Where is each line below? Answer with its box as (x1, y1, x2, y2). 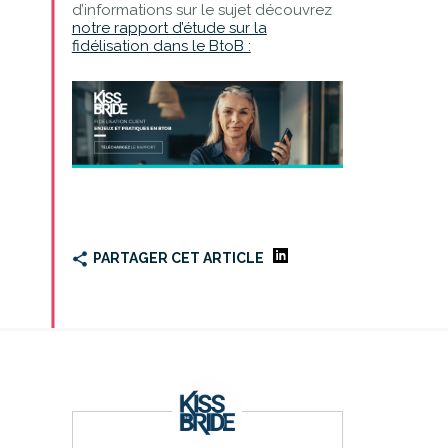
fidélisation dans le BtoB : (71, 36, 251, 55)
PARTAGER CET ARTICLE (92, 250, 264, 267)
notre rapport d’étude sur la (71, 18, 267, 37)
